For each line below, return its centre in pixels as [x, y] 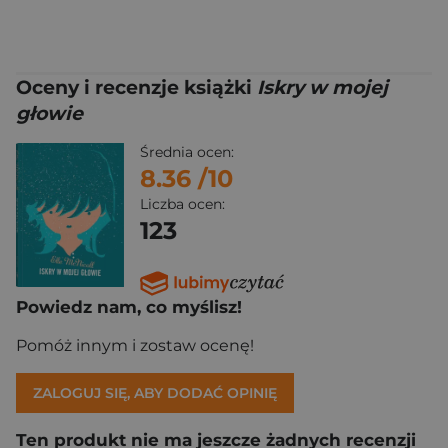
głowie [49, 113]
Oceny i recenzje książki [136, 87]
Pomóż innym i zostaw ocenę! [135, 345]
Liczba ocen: [182, 204]
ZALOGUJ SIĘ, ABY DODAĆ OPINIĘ [155, 392]
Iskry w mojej [322, 87]
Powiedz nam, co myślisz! [129, 306]
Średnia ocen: [187, 152]
